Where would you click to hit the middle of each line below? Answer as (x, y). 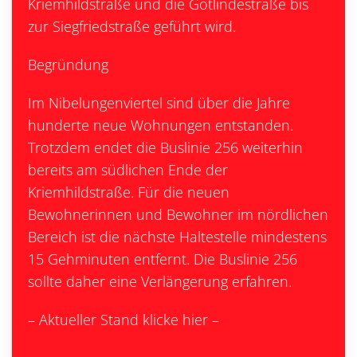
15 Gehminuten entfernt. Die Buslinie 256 (163, 259)
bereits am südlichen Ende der (128, 170)
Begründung (68, 65)
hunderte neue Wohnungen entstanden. (161, 125)
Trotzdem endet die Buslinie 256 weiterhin (165, 147)
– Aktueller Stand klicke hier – (124, 320)
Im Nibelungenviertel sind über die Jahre (159, 103)
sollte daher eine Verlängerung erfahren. (160, 281)
